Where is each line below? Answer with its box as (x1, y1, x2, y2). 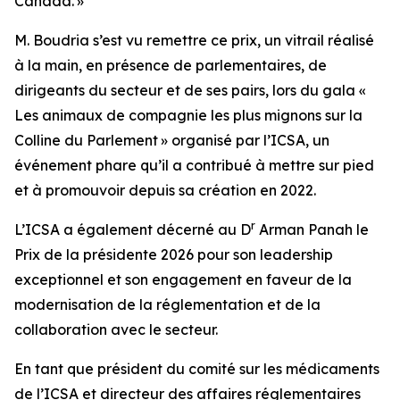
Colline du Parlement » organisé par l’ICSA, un (14, 131, 329, 149)
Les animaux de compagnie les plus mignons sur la (14, 106, 362, 124)
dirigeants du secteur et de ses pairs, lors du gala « (14, 81, 369, 99)
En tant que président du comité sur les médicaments (14, 360, 379, 378)
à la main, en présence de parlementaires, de (14, 56, 327, 74)
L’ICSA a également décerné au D (14, 221, 251, 238)
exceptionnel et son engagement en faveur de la (14, 271, 352, 288)
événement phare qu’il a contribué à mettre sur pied (14, 156, 374, 174)
